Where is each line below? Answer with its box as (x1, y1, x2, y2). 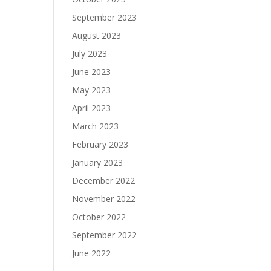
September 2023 (72, 11, 137, 24)
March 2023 (72, 120, 119, 132)
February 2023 (72, 139, 129, 151)
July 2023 (72, 48, 108, 60)
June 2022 (72, 247, 111, 260)
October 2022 (72, 211, 126, 223)
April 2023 (72, 102, 111, 114)
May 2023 (72, 84, 111, 96)
